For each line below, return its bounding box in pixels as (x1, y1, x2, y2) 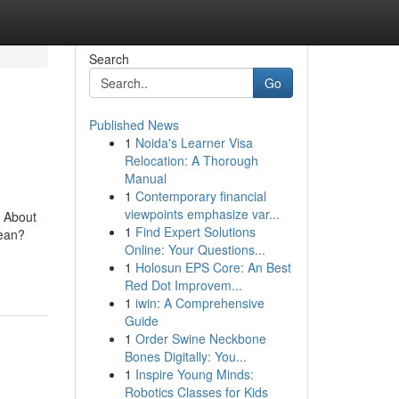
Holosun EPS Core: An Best (134, 258, 291, 276)
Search (88, 50, 129, 68)
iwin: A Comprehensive (134, 294, 265, 312)
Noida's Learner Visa (134, 134, 253, 151)
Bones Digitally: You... (124, 347, 247, 365)
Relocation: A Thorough (124, 151, 258, 169)
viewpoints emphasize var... (124, 205, 280, 223)
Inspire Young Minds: (134, 365, 254, 383)
